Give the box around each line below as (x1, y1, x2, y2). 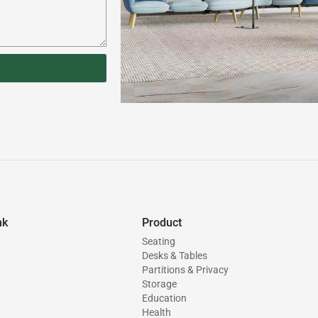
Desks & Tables (141, 249, 207, 261)
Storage (141, 278, 177, 290)
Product (141, 215, 182, 229)
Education (141, 292, 187, 304)
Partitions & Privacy (141, 263, 229, 275)
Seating (141, 235, 175, 247)
